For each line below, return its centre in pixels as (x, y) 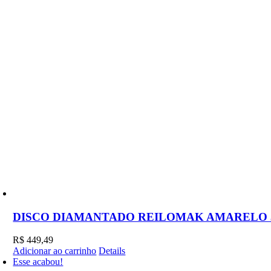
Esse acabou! (38, 262)
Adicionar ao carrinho (55, 251)
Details (112, 251)
